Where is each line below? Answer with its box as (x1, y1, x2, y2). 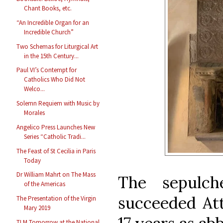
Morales (24, 109, 45, 117)
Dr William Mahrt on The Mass (16, 170, 96, 179)
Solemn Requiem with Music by (16, 99, 100, 108)
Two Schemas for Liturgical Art (16, 42, 99, 51)
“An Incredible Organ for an (16, 18, 90, 27)
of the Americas (24, 180, 66, 189)
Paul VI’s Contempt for (16, 66, 77, 75)
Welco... (24, 85, 45, 94)
